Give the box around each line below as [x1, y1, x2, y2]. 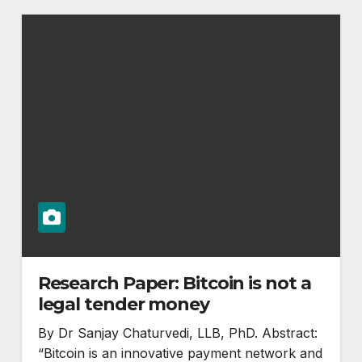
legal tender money [37, 293, 209, 315]
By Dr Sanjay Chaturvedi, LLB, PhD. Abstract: [37, 325, 318, 341]
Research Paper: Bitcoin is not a [37, 272, 311, 294]
